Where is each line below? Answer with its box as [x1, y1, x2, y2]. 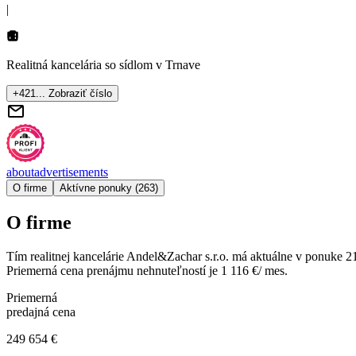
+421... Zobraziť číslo [13, 87, 112, 99]
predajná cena [6, 304, 75, 319]
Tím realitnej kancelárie [6, 249, 126, 263]
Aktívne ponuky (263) [60, 181, 158, 194]
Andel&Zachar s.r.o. [126, 249, 229, 263]
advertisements [34, 164, 108, 179]
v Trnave [156, 57, 200, 72]
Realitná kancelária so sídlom [6, 57, 156, 72]
